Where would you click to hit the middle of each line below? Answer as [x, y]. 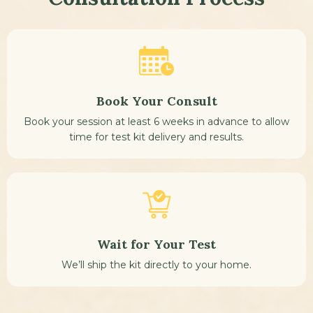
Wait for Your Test [156, 244]
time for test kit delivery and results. [156, 137]
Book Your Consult [156, 101]
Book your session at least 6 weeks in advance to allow [156, 121]
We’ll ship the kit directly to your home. [156, 264]
